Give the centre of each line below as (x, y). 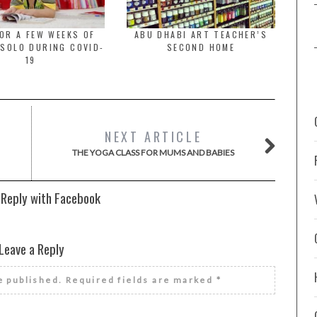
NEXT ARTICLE (153, 137)
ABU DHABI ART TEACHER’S (201, 34)
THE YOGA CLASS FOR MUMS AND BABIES (153, 152)
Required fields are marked (139, 280)
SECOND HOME (201, 47)
